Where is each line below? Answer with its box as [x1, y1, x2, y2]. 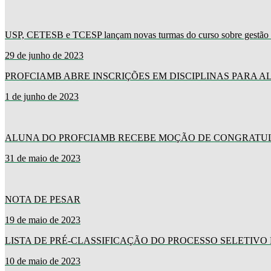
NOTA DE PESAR [5, 194, 80, 205]
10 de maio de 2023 [5, 256, 80, 267]
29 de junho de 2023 [5, 50, 83, 61]
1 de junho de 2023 [5, 91, 79, 102]
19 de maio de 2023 [5, 215, 80, 226]
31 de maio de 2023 [5, 153, 80, 164]
